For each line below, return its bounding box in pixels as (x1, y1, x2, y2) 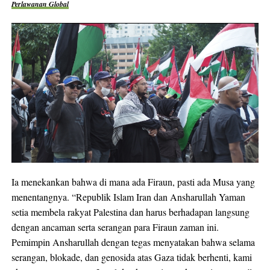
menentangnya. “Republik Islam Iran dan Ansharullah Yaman (11, 190, 245, 203)
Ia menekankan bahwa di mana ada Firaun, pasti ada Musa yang (11, 175, 255, 188)
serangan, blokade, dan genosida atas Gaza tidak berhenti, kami (11, 250, 252, 263)
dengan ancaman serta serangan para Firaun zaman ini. (11, 220, 219, 233)
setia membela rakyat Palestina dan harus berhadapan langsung (11, 205, 250, 218)
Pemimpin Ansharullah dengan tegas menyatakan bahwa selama (11, 235, 255, 248)
